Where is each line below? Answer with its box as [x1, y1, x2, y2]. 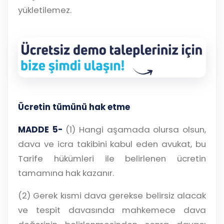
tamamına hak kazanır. [18, 167, 114, 179]
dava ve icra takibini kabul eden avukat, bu [18, 138, 206, 150]
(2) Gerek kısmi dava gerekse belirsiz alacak [18, 189, 206, 202]
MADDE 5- [18, 123, 62, 136]
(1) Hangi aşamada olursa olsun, [62, 123, 206, 136]
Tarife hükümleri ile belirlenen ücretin [18, 152, 206, 165]
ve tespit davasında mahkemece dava [18, 204, 206, 216]
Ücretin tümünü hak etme [18, 101, 130, 113]
